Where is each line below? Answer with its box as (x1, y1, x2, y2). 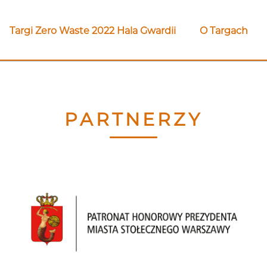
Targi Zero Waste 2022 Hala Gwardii (9, 25, 176, 36)
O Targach (199, 25, 248, 36)
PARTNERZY (64, 108, 203, 131)
